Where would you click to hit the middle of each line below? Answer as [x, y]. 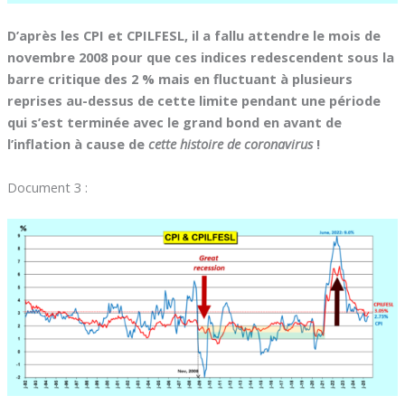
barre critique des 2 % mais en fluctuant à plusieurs [179, 79]
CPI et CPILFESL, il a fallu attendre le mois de [231, 36]
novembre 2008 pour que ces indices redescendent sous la [200, 57]
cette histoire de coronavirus [230, 144]
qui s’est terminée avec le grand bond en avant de [174, 122]
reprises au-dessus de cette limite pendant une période [193, 101]
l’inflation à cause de [77, 144]
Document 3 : [47, 187]
